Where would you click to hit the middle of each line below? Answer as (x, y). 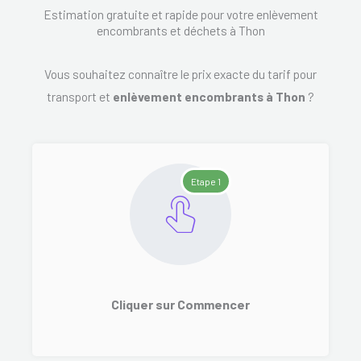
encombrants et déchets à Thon (180, 30)
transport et (80, 96)
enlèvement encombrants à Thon (209, 96)
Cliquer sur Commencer (180, 305)
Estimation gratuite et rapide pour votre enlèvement (180, 14)
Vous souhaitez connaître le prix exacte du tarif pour (180, 73)
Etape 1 (206, 182)
